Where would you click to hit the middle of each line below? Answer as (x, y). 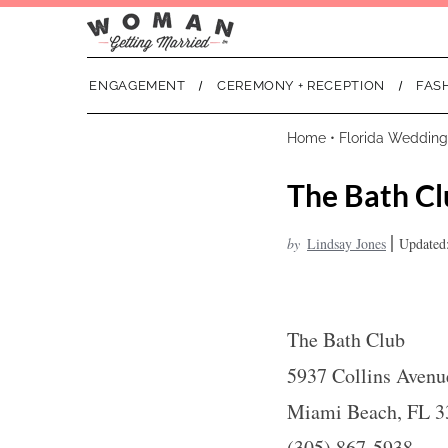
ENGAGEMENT (137, 85)
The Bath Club (346, 339)
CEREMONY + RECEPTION (300, 85)
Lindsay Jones (346, 243)
